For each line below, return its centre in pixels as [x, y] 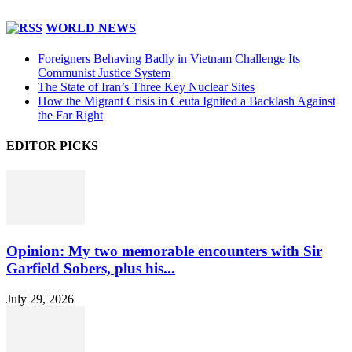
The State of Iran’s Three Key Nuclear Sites [146, 86]
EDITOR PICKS [52, 146]
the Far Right [70, 115]
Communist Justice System [104, 72]
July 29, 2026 [40, 299]
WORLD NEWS [91, 27]
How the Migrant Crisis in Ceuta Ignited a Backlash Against [187, 101]
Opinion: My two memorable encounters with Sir [164, 251]
